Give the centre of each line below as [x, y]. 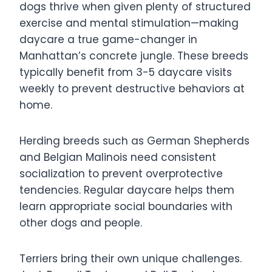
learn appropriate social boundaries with [126, 206]
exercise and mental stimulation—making [129, 23]
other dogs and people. [81, 223]
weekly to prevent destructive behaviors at [132, 88]
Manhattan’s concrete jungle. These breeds [134, 56]
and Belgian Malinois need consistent [118, 157]
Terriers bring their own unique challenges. [131, 258]
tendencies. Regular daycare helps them [127, 190]
